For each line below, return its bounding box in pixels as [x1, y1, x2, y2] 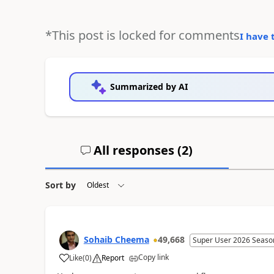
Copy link [138, 251, 169, 262]
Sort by [45, 179, 76, 191]
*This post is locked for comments [45, 26, 240, 43]
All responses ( [91, 141, 182, 158]
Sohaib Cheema [83, 233, 149, 245]
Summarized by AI [109, 80, 188, 92]
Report [101, 252, 124, 263]
